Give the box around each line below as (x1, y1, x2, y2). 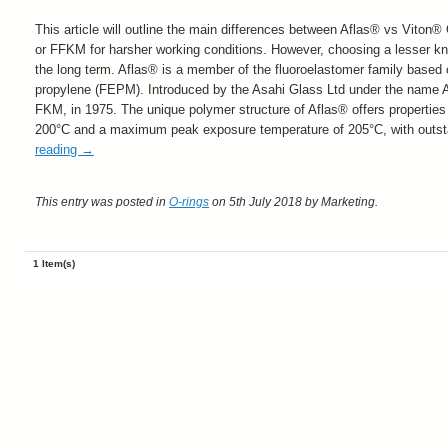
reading (35, 142, 81, 158)
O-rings (169, 195, 209, 210)
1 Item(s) (33, 258, 75, 270)
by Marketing (302, 195, 375, 210)
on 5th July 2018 (209, 195, 302, 210)
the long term (35, 62, 111, 78)
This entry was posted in (35, 195, 169, 210)
